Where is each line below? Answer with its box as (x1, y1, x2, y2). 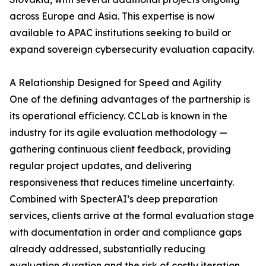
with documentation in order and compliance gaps (9, 226, 242, 239)
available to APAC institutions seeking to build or (9, 27, 231, 39)
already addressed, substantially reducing (9, 243, 205, 255)
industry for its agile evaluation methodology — (9, 126, 227, 139)
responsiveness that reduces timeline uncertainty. (9, 176, 234, 189)
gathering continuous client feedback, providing (9, 143, 231, 156)
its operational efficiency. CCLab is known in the (9, 110, 227, 122)
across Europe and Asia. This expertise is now (9, 10, 215, 23)
